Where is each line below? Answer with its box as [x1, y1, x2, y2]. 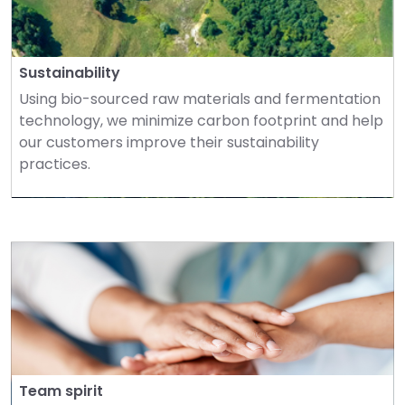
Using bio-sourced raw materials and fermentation [19, 89, 381, 109]
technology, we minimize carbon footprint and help [19, 110, 383, 131]
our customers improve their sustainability [19, 132, 319, 153]
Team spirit [19, 381, 103, 401]
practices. [19, 154, 90, 174]
